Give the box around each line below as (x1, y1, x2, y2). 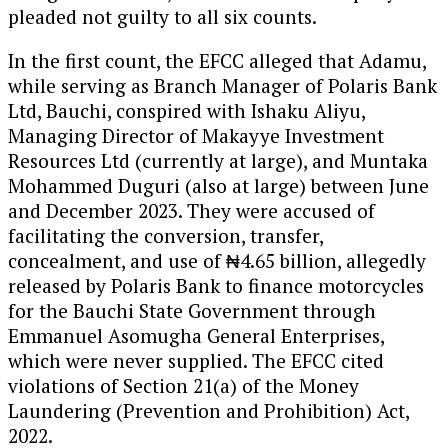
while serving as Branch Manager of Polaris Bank (8, 73, 437, 99)
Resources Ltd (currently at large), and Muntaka (8, 148, 428, 174)
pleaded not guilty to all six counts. (8, 3, 317, 29)
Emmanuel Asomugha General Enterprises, (8, 323, 384, 349)
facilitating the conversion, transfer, (8, 223, 323, 249)
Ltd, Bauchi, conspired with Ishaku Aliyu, (8, 98, 365, 124)
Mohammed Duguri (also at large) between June (8, 173, 429, 199)
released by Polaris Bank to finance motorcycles (8, 273, 424, 299)
